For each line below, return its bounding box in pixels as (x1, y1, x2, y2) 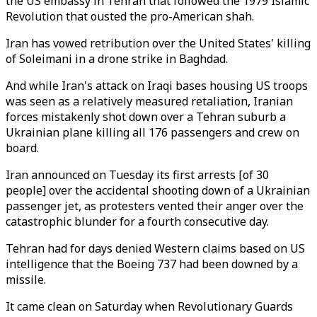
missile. (6, 272, 46, 287)
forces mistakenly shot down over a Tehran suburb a (6, 109, 286, 125)
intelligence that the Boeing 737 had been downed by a (6, 256, 298, 272)
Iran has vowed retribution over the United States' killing (6, 35, 311, 51)
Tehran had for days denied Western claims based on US (6, 241, 305, 256)
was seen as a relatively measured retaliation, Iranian (6, 93, 293, 109)
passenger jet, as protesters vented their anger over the (6, 198, 304, 214)
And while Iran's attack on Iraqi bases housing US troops (6, 78, 308, 93)
